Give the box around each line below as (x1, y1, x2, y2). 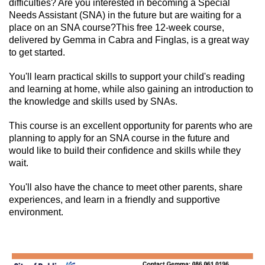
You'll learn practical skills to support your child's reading (9, 72, 245, 82)
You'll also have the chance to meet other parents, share (9, 182, 243, 193)
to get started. (9, 47, 67, 58)
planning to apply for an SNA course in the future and (9, 133, 230, 144)
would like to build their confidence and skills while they (9, 146, 241, 156)
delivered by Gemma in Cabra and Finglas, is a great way (9, 35, 249, 46)
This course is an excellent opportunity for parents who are (9, 121, 253, 131)
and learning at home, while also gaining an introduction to (9, 84, 253, 95)
